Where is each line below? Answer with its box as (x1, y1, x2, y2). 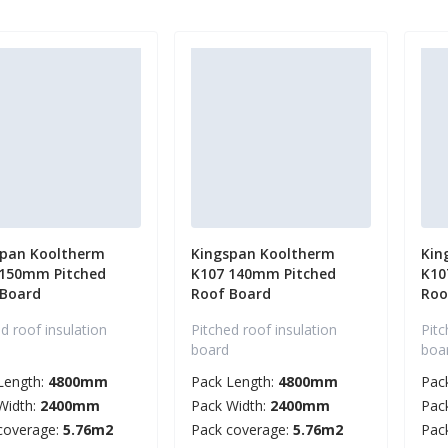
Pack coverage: (191, 420, 293, 440)
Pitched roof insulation (191, 320, 337, 340)
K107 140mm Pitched (191, 264, 336, 284)
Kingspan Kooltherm (191, 244, 335, 264)
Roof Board (191, 284, 271, 304)
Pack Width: (191, 396, 270, 416)
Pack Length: (191, 372, 278, 392)
